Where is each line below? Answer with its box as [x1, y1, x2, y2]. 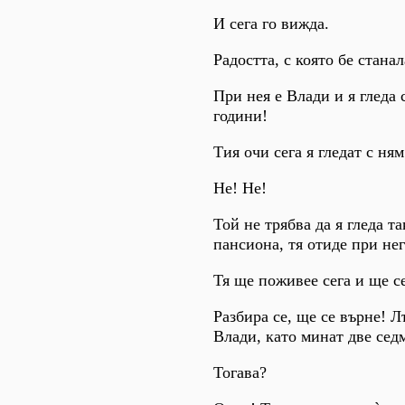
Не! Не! [213, 178, 267, 197]
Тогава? [213, 363, 267, 381]
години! [213, 106, 268, 125]
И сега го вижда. [213, 14, 329, 33]
